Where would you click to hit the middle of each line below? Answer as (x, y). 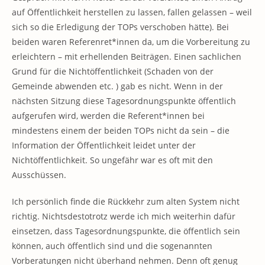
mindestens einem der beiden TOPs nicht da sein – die (121, 130)
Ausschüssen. (39, 175)
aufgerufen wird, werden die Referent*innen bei (108, 116)
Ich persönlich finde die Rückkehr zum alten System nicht (126, 201)
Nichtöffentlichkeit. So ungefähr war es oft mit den (112, 160)
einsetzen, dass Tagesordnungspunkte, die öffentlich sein (126, 231)
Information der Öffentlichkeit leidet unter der (104, 145)
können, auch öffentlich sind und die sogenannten (112, 246)
